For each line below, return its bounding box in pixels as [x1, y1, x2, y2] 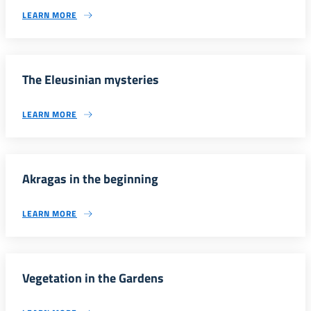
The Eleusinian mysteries [22, 70, 159, 89]
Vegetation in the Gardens [22, 269, 164, 287]
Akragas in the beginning [22, 169, 158, 188]
